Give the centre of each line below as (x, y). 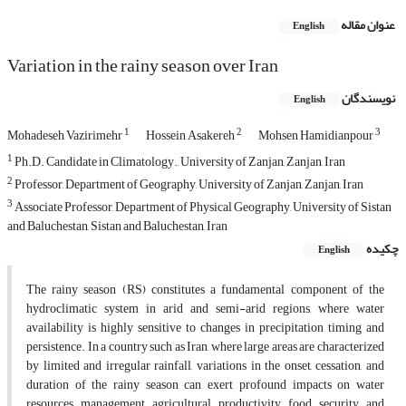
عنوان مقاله (368, 25)
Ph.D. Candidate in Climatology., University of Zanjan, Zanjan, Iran (179, 162)
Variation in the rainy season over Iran (143, 66)
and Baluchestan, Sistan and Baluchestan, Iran (117, 227)
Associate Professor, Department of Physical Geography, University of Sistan (202, 208)
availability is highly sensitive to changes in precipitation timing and (205, 328)
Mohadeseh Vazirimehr (66, 136)
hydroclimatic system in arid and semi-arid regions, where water (205, 309)
